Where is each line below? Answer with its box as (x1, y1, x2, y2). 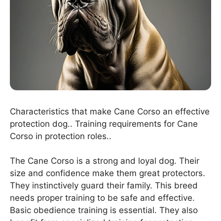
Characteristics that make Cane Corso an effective (10, 106, 210, 116)
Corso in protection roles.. (10, 131, 111, 141)
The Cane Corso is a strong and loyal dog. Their (10, 156, 199, 166)
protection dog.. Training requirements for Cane (10, 118, 198, 129)
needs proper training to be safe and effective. (10, 193, 195, 203)
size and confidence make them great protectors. (10, 168, 205, 179)
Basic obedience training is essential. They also (10, 205, 198, 216)
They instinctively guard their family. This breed (10, 181, 198, 191)
